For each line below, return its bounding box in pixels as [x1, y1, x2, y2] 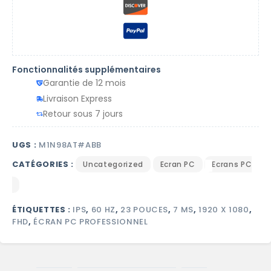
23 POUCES [120, 204, 169, 216]
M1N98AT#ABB [38, 139, 102, 151]
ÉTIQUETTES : [12, 204, 73, 216]
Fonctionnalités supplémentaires [12, 63, 161, 76]
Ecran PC [160, 159, 195, 170]
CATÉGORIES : [12, 158, 76, 171]
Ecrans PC [212, 159, 252, 170]
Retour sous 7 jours [43, 108, 123, 120]
